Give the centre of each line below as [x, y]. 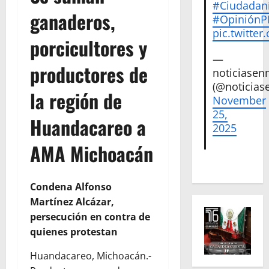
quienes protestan [74, 232]
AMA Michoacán [92, 153]
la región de [76, 100]
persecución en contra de [90, 217]
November [240, 101]
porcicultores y [89, 47]
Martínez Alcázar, [72, 202]
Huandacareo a [88, 127]
